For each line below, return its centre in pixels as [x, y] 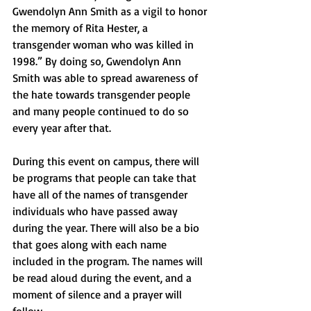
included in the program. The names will [109, 261]
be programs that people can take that [106, 178]
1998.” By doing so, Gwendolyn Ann [98, 61]
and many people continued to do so [102, 111]
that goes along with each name [91, 244]
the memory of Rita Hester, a [82, 28]
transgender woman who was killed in [104, 44]
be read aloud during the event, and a [103, 278]
